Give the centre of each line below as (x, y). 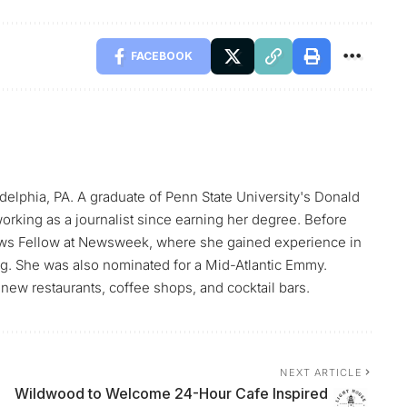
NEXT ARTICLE (321, 372)
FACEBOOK (161, 55)
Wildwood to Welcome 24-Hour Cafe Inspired (171, 393)
